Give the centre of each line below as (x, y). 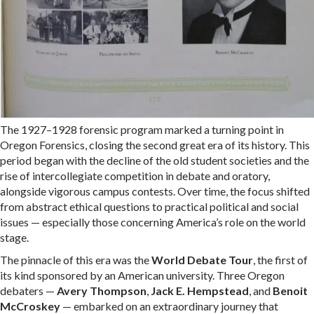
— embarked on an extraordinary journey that (169, 306)
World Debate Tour (202, 259)
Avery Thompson (102, 290)
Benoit (290, 290)
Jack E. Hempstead (200, 290)
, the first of (280, 259)
